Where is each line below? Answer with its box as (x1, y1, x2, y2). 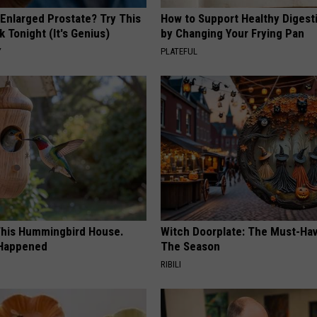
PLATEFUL (161, 45, 198, 57)
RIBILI (161, 258, 182, 270)
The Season (161, 238, 221, 253)
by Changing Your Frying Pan (161, 25, 305, 40)
